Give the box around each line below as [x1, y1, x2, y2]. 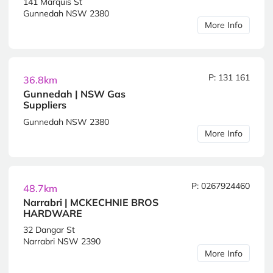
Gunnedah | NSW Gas [23, 88, 126, 100]
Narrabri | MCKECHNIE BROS [23, 196, 158, 208]
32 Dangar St [23, 224, 75, 236]
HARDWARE [23, 207, 82, 219]
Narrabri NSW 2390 [23, 236, 101, 247]
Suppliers [23, 99, 66, 111]
